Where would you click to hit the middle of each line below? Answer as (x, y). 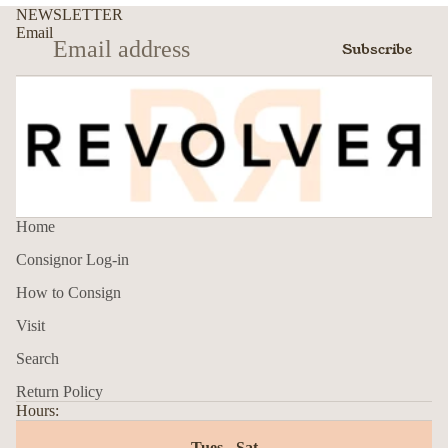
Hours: (37, 411)
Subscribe (377, 49)
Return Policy (59, 392)
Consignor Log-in (72, 260)
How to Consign (68, 293)
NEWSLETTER (69, 14)
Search (37, 359)
